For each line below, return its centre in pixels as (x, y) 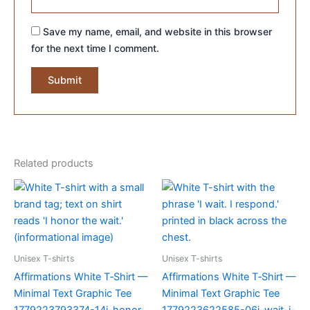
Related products (54, 164)
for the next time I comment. (95, 48)
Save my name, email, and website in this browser (158, 32)
